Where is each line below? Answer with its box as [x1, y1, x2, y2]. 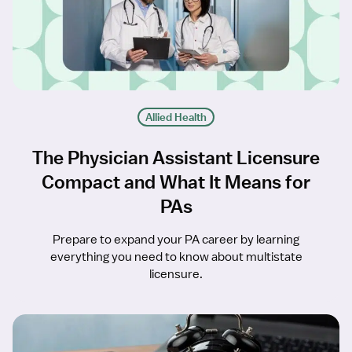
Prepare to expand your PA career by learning [53, 232, 299, 248]
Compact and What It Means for [42, 170, 310, 193]
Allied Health [145, 110, 207, 125]
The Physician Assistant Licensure [32, 146, 320, 169]
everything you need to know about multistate [49, 249, 302, 266]
